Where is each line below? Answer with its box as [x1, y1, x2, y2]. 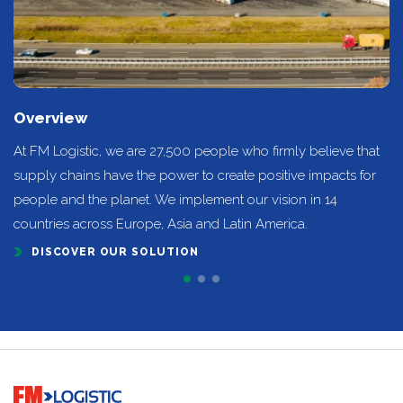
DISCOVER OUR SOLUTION [31, 245, 199, 258]
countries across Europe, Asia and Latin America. [13, 215, 308, 232]
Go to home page [13, 386, 87, 397]
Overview [13, 108, 87, 127]
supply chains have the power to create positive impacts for [13, 166, 376, 184]
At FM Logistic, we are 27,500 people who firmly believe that [13, 142, 380, 159]
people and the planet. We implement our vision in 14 [13, 191, 337, 208]
